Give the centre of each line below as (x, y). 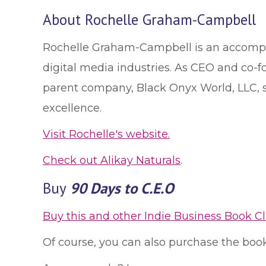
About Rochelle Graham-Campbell (149, 20)
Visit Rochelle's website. (106, 134)
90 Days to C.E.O (122, 188)
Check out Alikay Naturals (112, 160)
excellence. (72, 108)
